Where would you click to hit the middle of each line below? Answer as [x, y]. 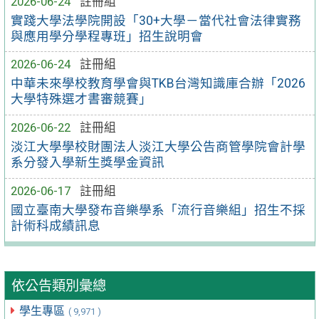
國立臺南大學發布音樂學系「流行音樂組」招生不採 [158, 210]
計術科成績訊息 [56, 225]
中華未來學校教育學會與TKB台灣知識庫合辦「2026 [158, 84]
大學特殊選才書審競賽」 [82, 99]
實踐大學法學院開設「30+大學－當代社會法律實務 [156, 20]
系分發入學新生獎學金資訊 [88, 163]
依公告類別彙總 [59, 286]
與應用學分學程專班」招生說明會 [107, 36]
